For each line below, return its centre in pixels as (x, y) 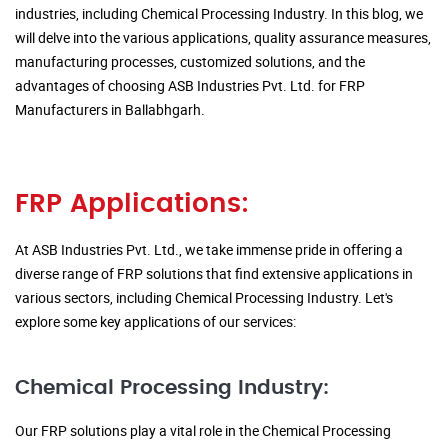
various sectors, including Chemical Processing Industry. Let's (204, 298)
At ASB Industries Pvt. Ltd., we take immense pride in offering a (209, 250)
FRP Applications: (132, 204)
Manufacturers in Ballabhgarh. (110, 110)
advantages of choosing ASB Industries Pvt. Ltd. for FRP (190, 86)
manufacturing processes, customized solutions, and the (190, 62)
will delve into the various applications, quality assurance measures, (223, 38)
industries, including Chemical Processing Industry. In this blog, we (219, 14)
